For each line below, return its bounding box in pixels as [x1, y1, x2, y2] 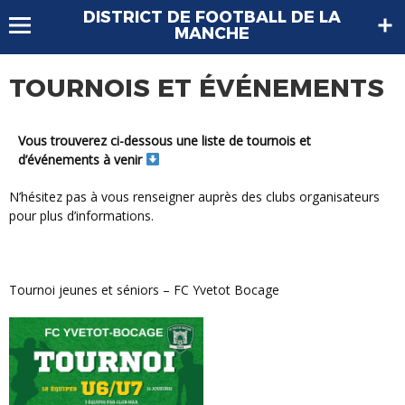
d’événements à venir [18, 150, 146, 168]
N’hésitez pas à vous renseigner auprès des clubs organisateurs [9, 187, 21, 205]
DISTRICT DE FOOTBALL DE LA [82, 7, 341, 27]
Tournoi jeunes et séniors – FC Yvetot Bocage [17, 280, 279, 298]
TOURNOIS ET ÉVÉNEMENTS [9, 72, 384, 104]
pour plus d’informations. [9, 206, 154, 224]
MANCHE [174, 24, 250, 43]
